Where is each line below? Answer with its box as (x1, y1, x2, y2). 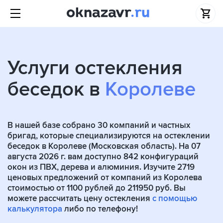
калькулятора (7, 204, 62, 214)
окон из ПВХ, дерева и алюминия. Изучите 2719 (7, 162, 195, 172)
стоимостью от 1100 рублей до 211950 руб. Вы (7, 183, 186, 193)
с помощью (152, 193, 197, 204)
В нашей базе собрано (7, 120, 98, 130)
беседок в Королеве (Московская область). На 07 (7, 141, 201, 151)
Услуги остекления (7, 56, 182, 80)
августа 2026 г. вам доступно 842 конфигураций (7, 151, 199, 162)
